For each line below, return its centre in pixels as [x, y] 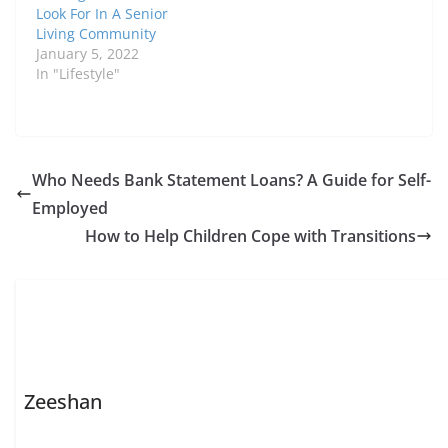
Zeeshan [63, 401]
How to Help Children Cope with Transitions [250, 236]
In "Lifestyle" [78, 74]
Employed [70, 208]
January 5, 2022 [87, 54]
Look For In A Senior [102, 14]
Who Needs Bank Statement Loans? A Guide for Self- [231, 180]
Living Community [96, 34]
